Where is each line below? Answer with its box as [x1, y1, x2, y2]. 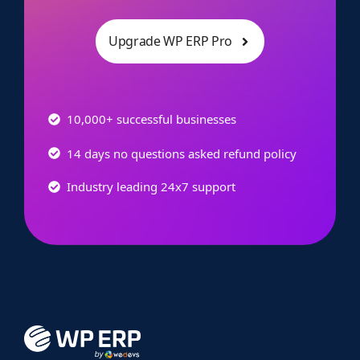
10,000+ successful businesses [66, 111, 236, 127]
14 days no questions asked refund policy [66, 145, 297, 162]
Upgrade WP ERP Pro [108, 32, 233, 50]
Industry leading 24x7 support [66, 178, 235, 194]
